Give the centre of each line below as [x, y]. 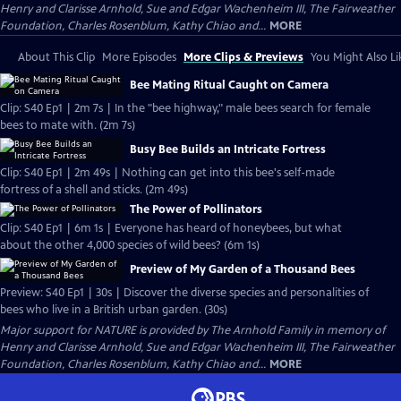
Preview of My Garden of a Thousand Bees [243, 269]
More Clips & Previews [243, 57]
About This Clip [56, 57]
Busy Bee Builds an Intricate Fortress [228, 149]
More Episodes [139, 57]
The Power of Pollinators [196, 209]
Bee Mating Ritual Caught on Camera [229, 85]
